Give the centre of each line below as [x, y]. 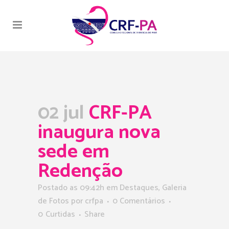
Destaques [139, 188]
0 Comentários [139, 201]
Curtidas [60, 214]
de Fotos [53, 201]
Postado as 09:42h [71, 188]
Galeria [174, 188]
